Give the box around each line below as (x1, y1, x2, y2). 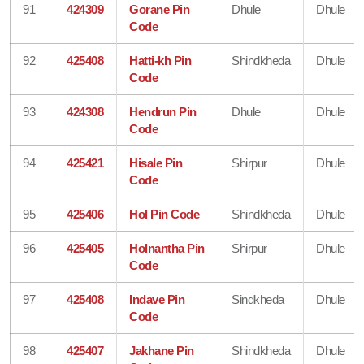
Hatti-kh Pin (129, 53, 192, 67)
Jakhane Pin (129, 343, 194, 357)
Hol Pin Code (129, 206, 200, 221)
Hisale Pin (129, 155, 183, 170)
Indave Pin (129, 292, 185, 306)
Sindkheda (232, 292, 284, 306)
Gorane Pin (129, 2, 190, 16)
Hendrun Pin (129, 104, 197, 119)
